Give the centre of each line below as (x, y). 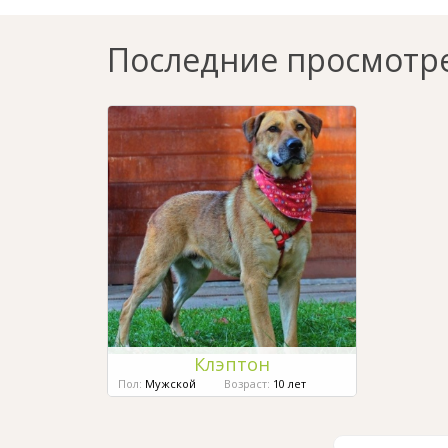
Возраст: (247, 384)
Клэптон (232, 364)
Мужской (170, 384)
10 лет (288, 384)
